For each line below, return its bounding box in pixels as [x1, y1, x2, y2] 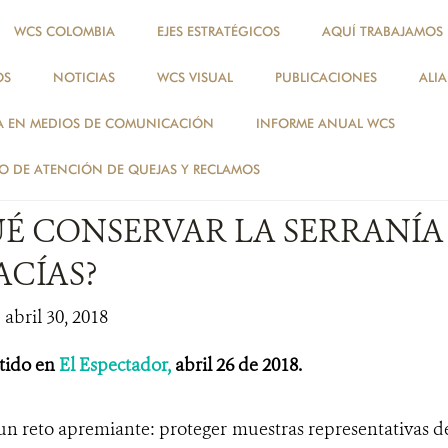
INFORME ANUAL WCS [256, 115, 395, 131]
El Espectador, [58, 353, 171, 377]
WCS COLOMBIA [14, 23, 115, 39]
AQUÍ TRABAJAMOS [322, 23, 443, 39]
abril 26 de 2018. [170, 353, 302, 377]
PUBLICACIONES [275, 69, 377, 85]
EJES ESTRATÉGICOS [157, 23, 280, 39]
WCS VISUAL [157, 69, 233, 85]
